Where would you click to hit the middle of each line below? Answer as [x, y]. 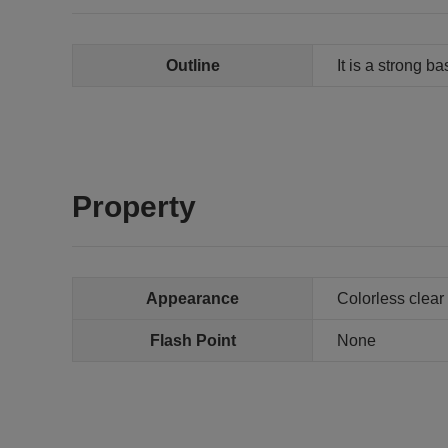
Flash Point [192, 340]
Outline [192, 65]
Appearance [192, 298]
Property [134, 206]
